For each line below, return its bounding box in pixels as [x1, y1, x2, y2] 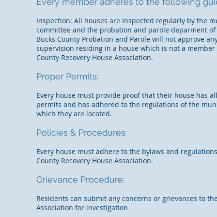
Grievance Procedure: [36, 174, 124, 185]
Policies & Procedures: [36, 127, 127, 138]
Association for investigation [36, 203, 130, 212]
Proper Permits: [36, 71, 101, 81]
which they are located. [36, 109, 112, 118]
